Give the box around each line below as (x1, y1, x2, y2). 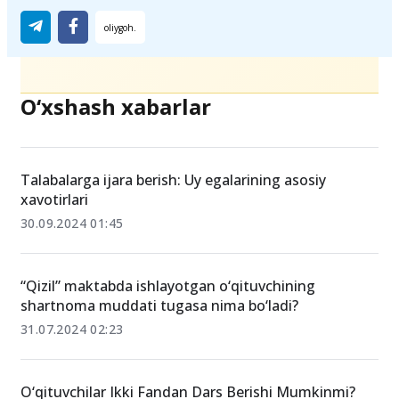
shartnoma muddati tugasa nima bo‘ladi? (20, 296, 298, 315)
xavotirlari (20, 190, 88, 209)
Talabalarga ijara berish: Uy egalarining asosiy (20, 170, 326, 190)
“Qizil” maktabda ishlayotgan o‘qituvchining (20, 276, 315, 296)
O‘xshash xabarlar (20, 92, 211, 121)
